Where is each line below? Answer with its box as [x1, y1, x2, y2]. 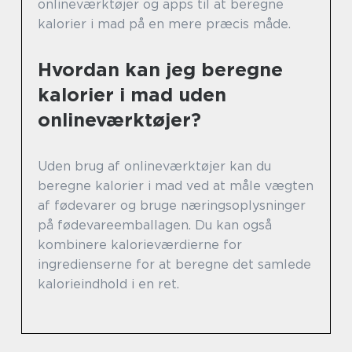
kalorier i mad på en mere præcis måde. [38, 16, 291, 32]
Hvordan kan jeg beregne [38, 58, 283, 82]
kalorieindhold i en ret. [38, 277, 179, 292]
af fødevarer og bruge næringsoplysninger [38, 198, 306, 214]
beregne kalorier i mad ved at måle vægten [38, 178, 313, 194]
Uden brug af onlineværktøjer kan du [38, 159, 271, 174]
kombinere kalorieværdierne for [38, 237, 242, 253]
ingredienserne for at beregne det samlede [38, 257, 311, 273]
